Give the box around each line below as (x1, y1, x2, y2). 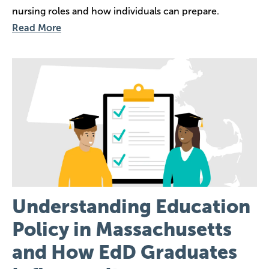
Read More (12, 22, 61, 34)
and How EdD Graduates (12, 240, 237, 264)
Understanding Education (12, 195, 250, 218)
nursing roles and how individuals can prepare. (12, 5, 219, 17)
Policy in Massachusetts (12, 217, 232, 241)
